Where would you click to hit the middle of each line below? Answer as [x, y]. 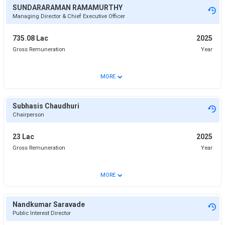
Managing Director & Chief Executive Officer [69, 17]
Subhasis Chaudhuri [46, 106]
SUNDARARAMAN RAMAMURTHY [67, 8]
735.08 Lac [30, 38]
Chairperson [28, 115]
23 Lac [23, 136]
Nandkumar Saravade [48, 204]
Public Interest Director [41, 213]
